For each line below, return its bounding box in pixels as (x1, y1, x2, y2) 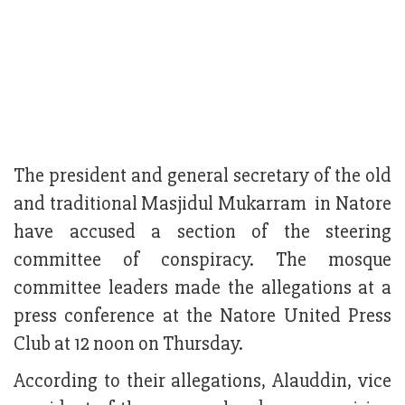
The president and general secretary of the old (14, 164, 391, 189)
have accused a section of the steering (14, 220, 391, 245)
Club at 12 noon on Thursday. (14, 332, 247, 357)
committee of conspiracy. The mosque (14, 248, 391, 273)
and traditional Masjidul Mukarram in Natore (14, 192, 391, 217)
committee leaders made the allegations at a (14, 276, 391, 301)
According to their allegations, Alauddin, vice (14, 369, 391, 394)
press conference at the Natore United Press (14, 304, 391, 329)
